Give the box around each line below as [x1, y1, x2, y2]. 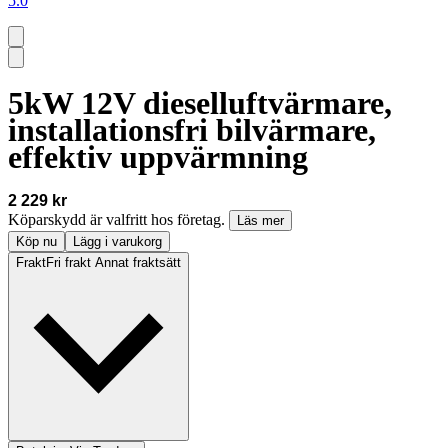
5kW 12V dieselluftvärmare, [8, 84, 392, 121]
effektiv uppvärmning [8, 138, 308, 175]
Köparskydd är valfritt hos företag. [8, 211, 229, 229]
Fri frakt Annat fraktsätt [46, 255, 181, 271]
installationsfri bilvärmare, [8, 111, 376, 148]
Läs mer [237, 213, 284, 229]
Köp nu [16, 234, 57, 250]
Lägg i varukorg [73, 234, 162, 250]
